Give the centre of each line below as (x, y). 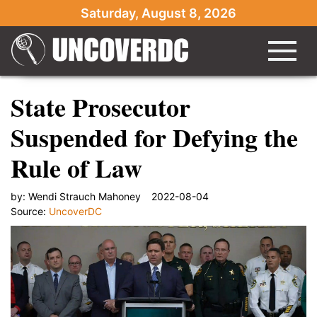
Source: (30, 211)
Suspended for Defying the (154, 137)
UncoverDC (75, 211)
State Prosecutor (100, 107)
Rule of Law (76, 168)
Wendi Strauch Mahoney (85, 196)
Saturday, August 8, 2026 (158, 13)
